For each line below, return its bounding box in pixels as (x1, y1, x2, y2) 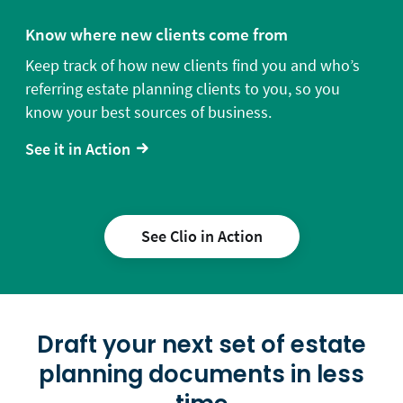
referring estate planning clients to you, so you (25, 77, 340, 99)
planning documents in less (39, 357, 364, 390)
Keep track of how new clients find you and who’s (25, 54, 360, 76)
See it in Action (25, 138, 130, 159)
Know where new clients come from (25, 22, 288, 45)
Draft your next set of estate (37, 327, 366, 361)
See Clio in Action (140, 225, 263, 246)
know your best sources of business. (25, 101, 272, 122)
